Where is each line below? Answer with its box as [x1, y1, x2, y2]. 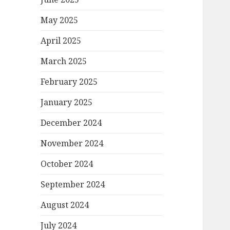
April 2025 [41, 35, 82, 47]
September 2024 [41, 179, 105, 190]
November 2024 [41, 138, 104, 149]
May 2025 [41, 14, 79, 26]
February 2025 [41, 76, 98, 88]
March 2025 [41, 55, 87, 67]
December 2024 [41, 117, 102, 129]
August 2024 [41, 199, 89, 211]
